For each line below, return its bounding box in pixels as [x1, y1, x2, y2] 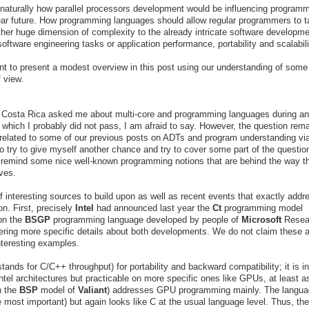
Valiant [78, 284, 107, 295]
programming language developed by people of [50, 214, 241, 225]
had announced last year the [97, 202, 212, 213]
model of [38, 284, 78, 295]
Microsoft [241, 214, 281, 225]
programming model [221, 202, 303, 213]
